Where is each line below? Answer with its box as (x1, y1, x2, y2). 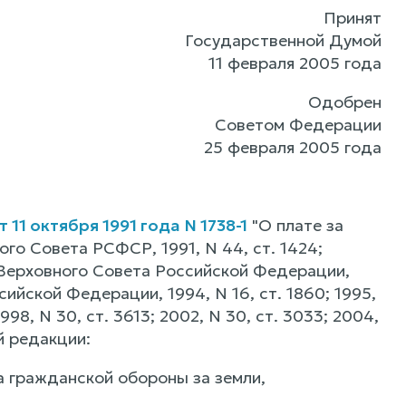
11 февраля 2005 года (208, 53, 382, 73)
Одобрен (308, 92, 382, 112)
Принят (324, 7, 382, 28)
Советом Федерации (215, 114, 382, 135)
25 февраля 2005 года (204, 137, 382, 158)
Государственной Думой (185, 30, 382, 51)
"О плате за (246, 215, 343, 236)
